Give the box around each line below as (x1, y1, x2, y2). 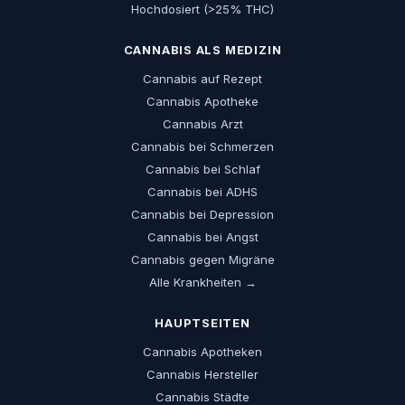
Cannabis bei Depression (131, 207, 274, 221)
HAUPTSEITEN (155, 316, 250, 330)
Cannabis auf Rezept (143, 71, 262, 86)
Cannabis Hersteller (146, 367, 259, 381)
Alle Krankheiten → (148, 275, 257, 289)
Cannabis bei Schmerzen (131, 139, 274, 154)
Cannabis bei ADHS (147, 184, 258, 199)
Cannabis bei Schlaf (145, 162, 260, 176)
